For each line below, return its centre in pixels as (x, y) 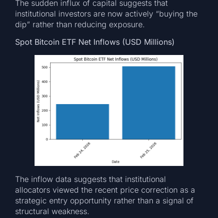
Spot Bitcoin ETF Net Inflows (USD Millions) (95, 42)
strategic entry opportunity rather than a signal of (105, 201)
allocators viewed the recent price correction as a (105, 190)
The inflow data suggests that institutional (91, 179)
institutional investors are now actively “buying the (107, 14)
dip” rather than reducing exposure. (80, 25)
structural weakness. (53, 211)
